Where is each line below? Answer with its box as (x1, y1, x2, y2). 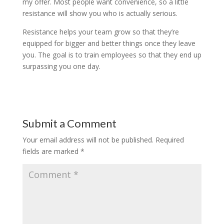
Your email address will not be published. (22, 135, 153, 145)
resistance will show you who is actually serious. (22, 8, 177, 18)
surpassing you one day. (22, 61, 100, 71)
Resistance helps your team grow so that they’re (22, 27, 179, 37)
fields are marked (22, 146, 80, 156)
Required (155, 135, 184, 145)
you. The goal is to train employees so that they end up (22, 50, 201, 60)
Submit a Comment (22, 116, 116, 130)
